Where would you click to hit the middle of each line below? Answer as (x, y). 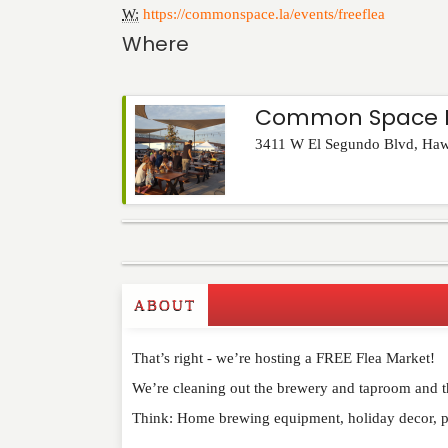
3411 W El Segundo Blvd (334, 144)
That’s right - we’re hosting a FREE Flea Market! (283, 358)
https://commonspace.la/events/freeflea (264, 14)
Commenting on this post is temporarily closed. (269, 284)
